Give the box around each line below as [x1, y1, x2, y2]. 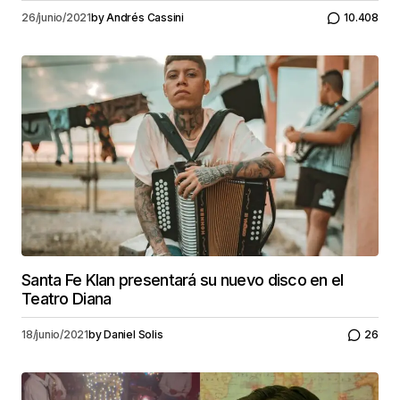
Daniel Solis [104, 328, 163, 342]
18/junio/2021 [21, 328, 88, 342]
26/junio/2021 [21, 11, 91, 25]
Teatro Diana [21, 288, 112, 308]
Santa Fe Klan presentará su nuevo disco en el [21, 270, 344, 289]
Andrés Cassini [106, 11, 184, 25]
